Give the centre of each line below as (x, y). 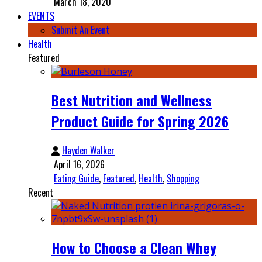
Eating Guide (76, 178)
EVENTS (41, 15)
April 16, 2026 (79, 164)
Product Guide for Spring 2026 (140, 121)
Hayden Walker (88, 150)
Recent (41, 192)
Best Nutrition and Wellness (132, 100)
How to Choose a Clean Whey (134, 247)
